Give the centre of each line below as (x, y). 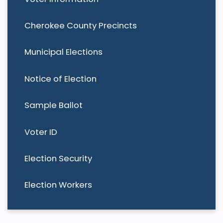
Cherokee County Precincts (80, 25)
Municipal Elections (63, 52)
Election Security (58, 158)
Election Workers (58, 185)
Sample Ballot (53, 105)
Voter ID (41, 132)
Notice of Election (60, 78)
